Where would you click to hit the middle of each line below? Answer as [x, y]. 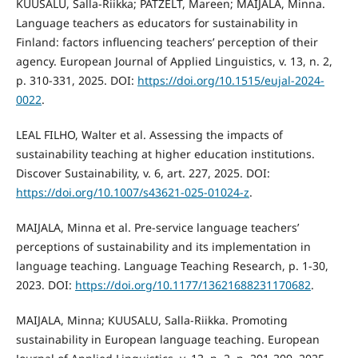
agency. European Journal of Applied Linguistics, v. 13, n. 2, [174, 61]
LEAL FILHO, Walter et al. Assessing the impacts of [149, 134]
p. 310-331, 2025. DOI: [76, 80]
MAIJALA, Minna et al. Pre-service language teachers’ [157, 227]
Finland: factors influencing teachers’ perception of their [167, 42]
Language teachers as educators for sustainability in [157, 22]
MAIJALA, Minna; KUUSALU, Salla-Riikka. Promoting [151, 320]
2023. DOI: [45, 284]
